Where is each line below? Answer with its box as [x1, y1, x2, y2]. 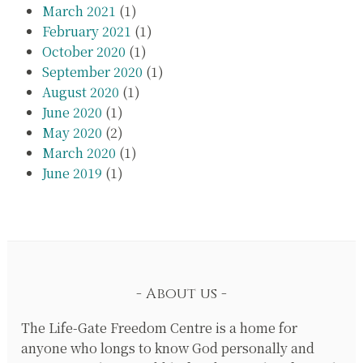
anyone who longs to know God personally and [21, 338, 315, 357]
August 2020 [41, 83, 119, 102]
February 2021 [41, 22, 131, 41]
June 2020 [41, 103, 102, 122]
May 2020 [41, 123, 102, 143]
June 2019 [41, 164, 102, 183]
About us [146, 284, 217, 305]
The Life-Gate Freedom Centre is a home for [21, 318, 298, 337]
